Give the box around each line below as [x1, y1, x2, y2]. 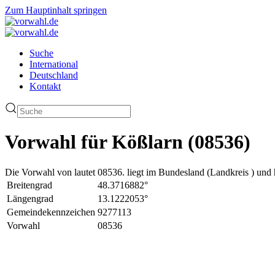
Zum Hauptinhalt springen [5, 5, 107, 15]
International [29, 59, 78, 69]
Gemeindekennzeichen [7, 206, 95, 217]
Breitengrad [7, 179, 52, 190]
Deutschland [29, 70, 78, 80]
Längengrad [7, 193, 53, 204]
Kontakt [29, 81, 61, 91]
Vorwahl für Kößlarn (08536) [5, 131, 250, 153]
